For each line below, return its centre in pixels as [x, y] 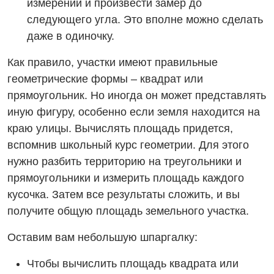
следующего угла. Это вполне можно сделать [145, 20]
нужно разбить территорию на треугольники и [124, 162]
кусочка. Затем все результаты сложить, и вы [124, 195]
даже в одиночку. [71, 36]
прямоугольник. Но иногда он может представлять [137, 96]
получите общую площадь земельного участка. [128, 211]
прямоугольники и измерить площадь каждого [126, 178]
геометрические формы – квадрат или [105, 79]
